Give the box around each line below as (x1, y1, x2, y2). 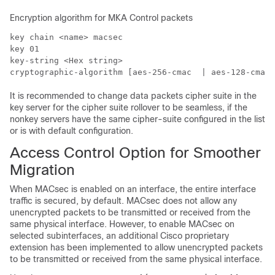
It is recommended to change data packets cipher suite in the (10, 91, 257, 101)
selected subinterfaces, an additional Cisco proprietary (10, 231, 229, 241)
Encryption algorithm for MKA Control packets (10, 13, 193, 23)
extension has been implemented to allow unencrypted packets (10, 242, 263, 252)
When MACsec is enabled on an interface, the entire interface (10, 184, 256, 194)
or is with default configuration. (10, 126, 133, 136)
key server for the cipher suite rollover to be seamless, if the (10, 103, 247, 112)
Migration (10, 161, 75, 178)
